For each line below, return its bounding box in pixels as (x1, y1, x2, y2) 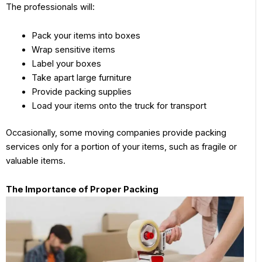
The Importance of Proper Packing (6, 184, 160, 195)
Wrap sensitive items (31, 44, 115, 56)
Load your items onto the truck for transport (31, 101, 206, 112)
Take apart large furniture (31, 73, 132, 84)
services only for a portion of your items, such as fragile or (6, 141, 237, 152)
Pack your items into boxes (31, 30, 140, 42)
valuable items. (6, 155, 65, 166)
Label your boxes (31, 58, 101, 70)
